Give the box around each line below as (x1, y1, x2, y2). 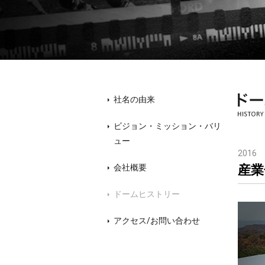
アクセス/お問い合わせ (114, 216, 200, 225)
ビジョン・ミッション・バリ (114, 121, 221, 131)
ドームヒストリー (114, 189, 180, 199)
